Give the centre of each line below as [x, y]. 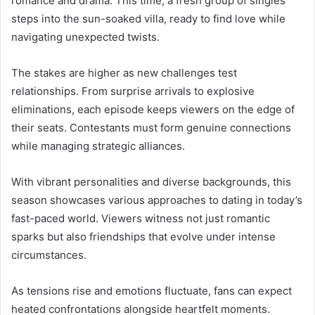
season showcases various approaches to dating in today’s [157, 200]
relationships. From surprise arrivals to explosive [133, 91]
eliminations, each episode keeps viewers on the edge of [153, 109]
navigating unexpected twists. [85, 37]
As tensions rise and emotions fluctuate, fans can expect [152, 290]
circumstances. [49, 255]
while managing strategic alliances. [98, 146]
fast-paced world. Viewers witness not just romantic [141, 218]
